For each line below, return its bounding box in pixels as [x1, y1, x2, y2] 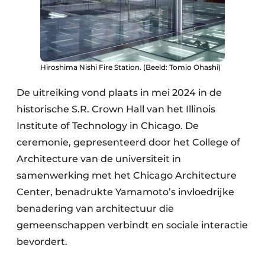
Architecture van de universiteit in [17, 153, 181, 164]
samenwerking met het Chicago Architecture [17, 170, 237, 181]
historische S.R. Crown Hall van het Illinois [17, 104, 215, 115]
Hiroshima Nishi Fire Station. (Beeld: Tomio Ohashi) [40, 63, 221, 72]
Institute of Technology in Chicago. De [17, 120, 199, 131]
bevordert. [17, 236, 67, 247]
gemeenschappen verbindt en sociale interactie [17, 219, 248, 231]
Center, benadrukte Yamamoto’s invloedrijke [17, 186, 234, 198]
